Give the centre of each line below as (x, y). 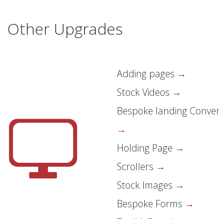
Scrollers (136, 167)
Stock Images (146, 185)
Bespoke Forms (151, 204)
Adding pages (147, 74)
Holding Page (146, 148)
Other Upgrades (65, 29)
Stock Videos (144, 92)
